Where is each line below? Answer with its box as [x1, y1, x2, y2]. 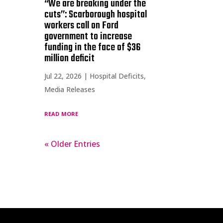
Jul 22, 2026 [44, 71, 82, 81]
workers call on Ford [44, 17, 119, 33]
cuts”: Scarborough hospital [44, 6, 147, 22]
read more [44, 107, 79, 118]
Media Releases [44, 84, 96, 94]
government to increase [44, 28, 132, 44]
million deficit [44, 50, 95, 66]
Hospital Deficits [90, 71, 144, 81]
